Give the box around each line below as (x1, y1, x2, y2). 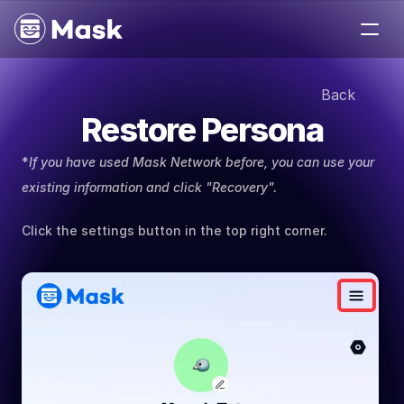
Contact (25, 170, 82, 188)
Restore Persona (80, 110, 324, 150)
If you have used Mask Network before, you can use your (29, 154, 374, 170)
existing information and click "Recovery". (22, 179, 277, 195)
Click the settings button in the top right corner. (22, 223, 327, 238)
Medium (25, 62, 80, 80)
